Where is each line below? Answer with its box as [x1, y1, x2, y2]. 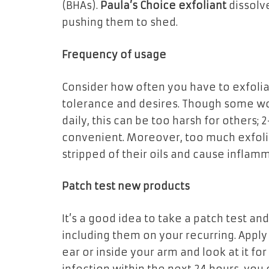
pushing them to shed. [62, 16, 178, 29]
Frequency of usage [62, 48, 166, 61]
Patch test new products [62, 180, 190, 193]
